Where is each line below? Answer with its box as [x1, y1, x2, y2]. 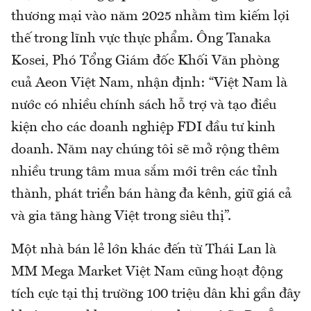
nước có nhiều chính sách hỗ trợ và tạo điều [11, 99, 276, 113]
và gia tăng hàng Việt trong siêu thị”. [11, 210, 231, 224]
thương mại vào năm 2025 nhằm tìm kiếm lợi [11, 10, 289, 24]
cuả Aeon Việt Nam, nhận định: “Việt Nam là [11, 76, 287, 91]
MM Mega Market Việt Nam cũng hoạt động [11, 265, 283, 280]
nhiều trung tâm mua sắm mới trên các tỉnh [11, 165, 278, 180]
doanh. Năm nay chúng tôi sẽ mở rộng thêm [11, 143, 280, 158]
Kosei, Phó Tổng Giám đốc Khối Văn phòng [11, 54, 279, 69]
